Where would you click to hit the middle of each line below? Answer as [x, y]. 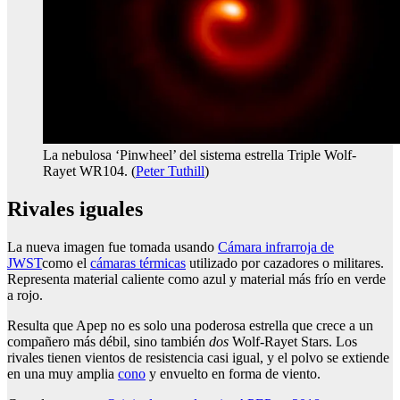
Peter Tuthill [170, 171]
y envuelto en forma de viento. [233, 374]
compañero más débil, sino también [108, 342]
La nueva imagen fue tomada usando [112, 247]
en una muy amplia [62, 374]
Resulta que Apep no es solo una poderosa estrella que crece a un [190, 326]
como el [66, 263]
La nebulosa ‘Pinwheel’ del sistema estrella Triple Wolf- [200, 155]
